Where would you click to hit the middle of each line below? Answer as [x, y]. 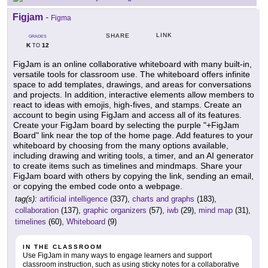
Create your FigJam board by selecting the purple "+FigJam [126, 125]
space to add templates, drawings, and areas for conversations [132, 85]
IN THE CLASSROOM [63, 247]
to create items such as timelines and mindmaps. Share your [128, 166]
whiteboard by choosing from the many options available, [121, 146]
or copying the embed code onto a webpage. [98, 186]
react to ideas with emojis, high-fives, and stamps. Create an [127, 105]
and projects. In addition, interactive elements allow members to [134, 95]
